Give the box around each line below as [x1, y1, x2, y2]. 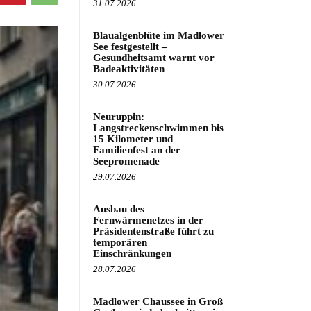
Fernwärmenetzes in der [93, 215, 203, 226]
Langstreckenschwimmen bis [93, 122, 224, 133]
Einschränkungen [93, 248, 171, 259]
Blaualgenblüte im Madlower [93, 30, 224, 41]
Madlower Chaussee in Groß [93, 296, 223, 307]
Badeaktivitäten [93, 63, 165, 74]
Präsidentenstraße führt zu [93, 226, 214, 237]
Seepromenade [93, 155, 160, 167]
